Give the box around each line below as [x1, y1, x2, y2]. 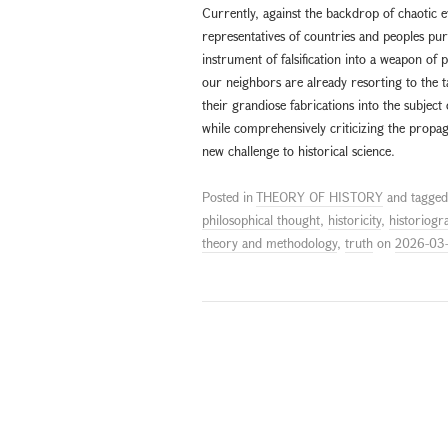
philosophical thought [202, 210, 320, 229]
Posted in [202, 187, 256, 206]
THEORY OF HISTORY [256, 187, 383, 206]
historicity [328, 210, 381, 229]
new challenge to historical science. [202, 141, 395, 160]
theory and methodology [202, 233, 337, 252]
